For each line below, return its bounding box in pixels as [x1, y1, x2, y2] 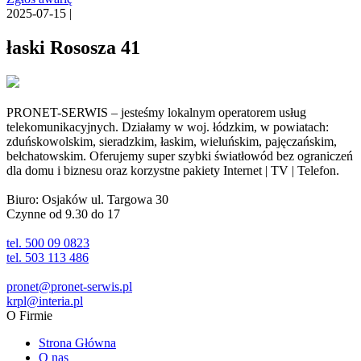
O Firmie [6, 308, 52, 322]
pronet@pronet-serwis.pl [6, 279, 132, 293]
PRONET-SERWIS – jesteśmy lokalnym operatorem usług [6, 105, 306, 119]
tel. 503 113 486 [6, 250, 89, 264]
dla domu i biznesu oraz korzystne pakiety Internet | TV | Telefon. [6, 163, 339, 177]
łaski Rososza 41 [6, 36, 140, 58]
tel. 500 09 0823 [6, 235, 89, 250]
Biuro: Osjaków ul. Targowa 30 [6, 192, 168, 206]
